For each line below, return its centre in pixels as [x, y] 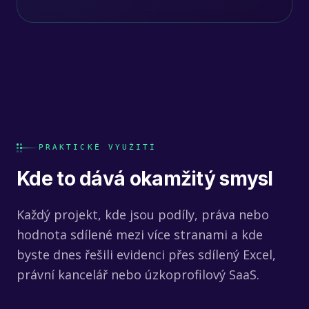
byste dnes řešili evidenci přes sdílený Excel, [146, 255]
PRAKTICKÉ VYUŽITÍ [98, 147]
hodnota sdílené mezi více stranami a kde [140, 235]
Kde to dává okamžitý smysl [145, 179]
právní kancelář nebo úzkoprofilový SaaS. [138, 275]
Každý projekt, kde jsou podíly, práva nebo [143, 215]
